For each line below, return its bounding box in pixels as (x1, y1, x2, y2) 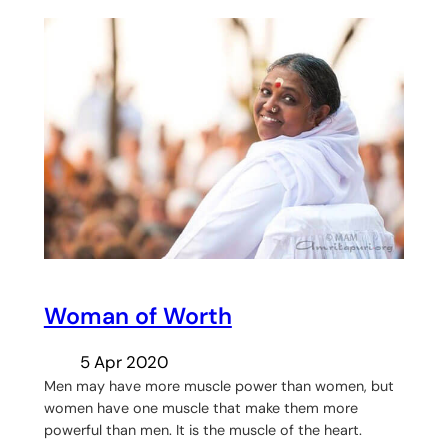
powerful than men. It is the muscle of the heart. (43, 420, 362, 439)
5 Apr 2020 (79, 350, 168, 373)
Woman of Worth (43, 300, 232, 331)
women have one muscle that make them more (43, 398, 358, 417)
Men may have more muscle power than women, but (43, 376, 394, 395)
